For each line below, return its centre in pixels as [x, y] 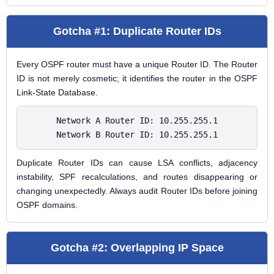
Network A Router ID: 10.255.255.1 [137, 120]
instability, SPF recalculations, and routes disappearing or [137, 177]
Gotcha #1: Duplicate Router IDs [137, 31]
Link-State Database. [57, 92]
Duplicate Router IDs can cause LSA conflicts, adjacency [137, 163]
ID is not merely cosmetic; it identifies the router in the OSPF [137, 78]
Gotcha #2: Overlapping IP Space [137, 248]
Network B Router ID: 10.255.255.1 [137, 135]
